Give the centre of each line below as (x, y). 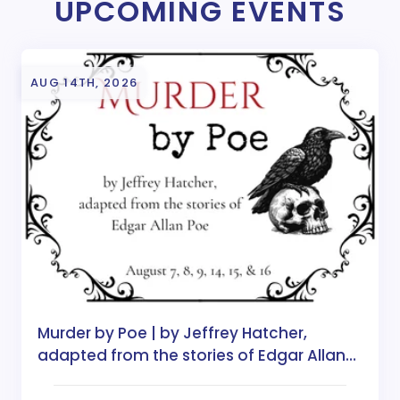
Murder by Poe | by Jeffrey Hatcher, (172, 333)
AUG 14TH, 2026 (84, 83)
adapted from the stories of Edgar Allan (192, 355)
